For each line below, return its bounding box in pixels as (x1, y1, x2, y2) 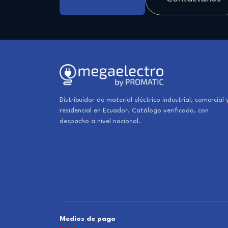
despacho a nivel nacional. (60, 118, 140, 125)
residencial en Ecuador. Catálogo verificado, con (60, 107, 209, 114)
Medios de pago (60, 215, 116, 222)
